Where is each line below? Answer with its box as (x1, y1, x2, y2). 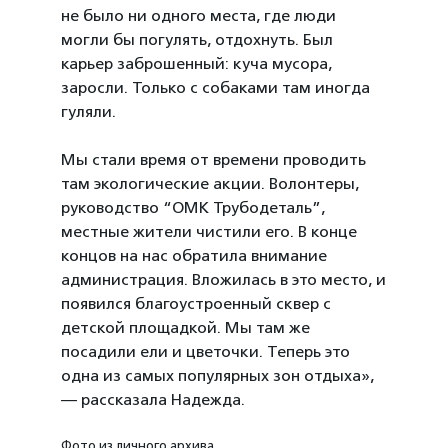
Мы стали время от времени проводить (61, 150, 367, 170)
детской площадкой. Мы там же (61, 318, 311, 338)
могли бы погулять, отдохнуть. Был (61, 30, 334, 50)
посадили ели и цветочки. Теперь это (61, 342, 351, 362)
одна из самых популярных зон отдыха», (61, 366, 375, 386)
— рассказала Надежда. (61, 390, 246, 410)
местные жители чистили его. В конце (61, 222, 358, 242)
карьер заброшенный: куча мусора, (61, 54, 333, 74)
